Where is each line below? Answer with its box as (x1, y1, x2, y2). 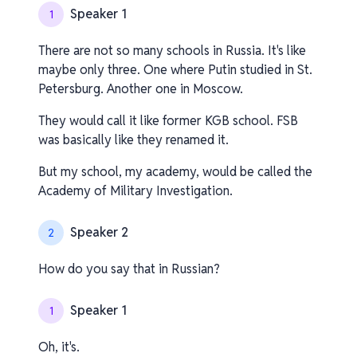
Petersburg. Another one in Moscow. (38, 80, 243, 97)
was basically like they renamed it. (38, 131, 229, 148)
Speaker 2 (70, 224, 128, 241)
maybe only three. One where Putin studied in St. (38, 61, 312, 78)
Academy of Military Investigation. (38, 182, 233, 199)
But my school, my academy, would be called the (38, 163, 312, 180)
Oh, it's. (38, 339, 80, 355)
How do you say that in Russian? (38, 261, 220, 277)
